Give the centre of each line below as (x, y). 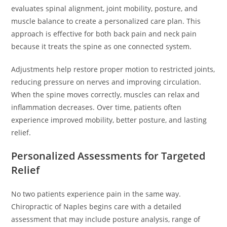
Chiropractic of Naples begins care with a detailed (97, 206)
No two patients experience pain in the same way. (96, 194)
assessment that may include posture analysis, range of (106, 219)
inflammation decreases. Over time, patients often (97, 107)
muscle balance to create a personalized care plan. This (106, 21)
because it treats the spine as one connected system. (102, 46)
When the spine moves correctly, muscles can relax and (106, 94)
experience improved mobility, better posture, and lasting (109, 120)
